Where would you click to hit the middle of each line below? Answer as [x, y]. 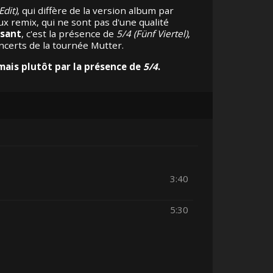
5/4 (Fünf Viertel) [152, 34]
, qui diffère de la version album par [95, 11]
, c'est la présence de [69, 34]
